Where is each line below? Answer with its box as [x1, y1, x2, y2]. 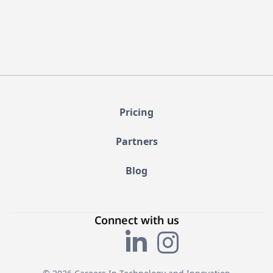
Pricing [119, 105, 154, 119]
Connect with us [94, 212, 179, 227]
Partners [115, 134, 158, 148]
